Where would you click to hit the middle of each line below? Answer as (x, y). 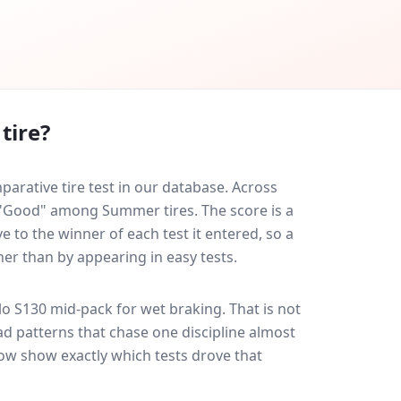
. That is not (261, 309)
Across (255, 187)
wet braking (181, 309)
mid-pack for (94, 309)
